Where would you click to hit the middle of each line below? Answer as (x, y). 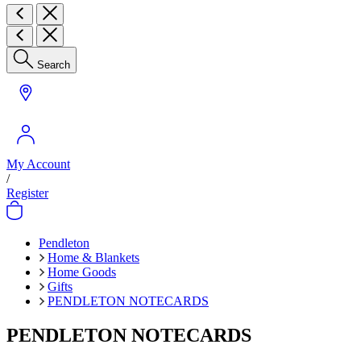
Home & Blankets (93, 257)
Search (54, 65)
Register (27, 193)
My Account (38, 164)
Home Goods (82, 272)
